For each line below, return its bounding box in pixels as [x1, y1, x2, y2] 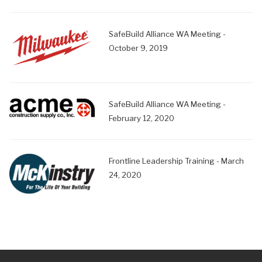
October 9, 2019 [108, 43, 168, 53]
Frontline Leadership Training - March [108, 156, 244, 166]
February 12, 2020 [108, 113, 174, 123]
